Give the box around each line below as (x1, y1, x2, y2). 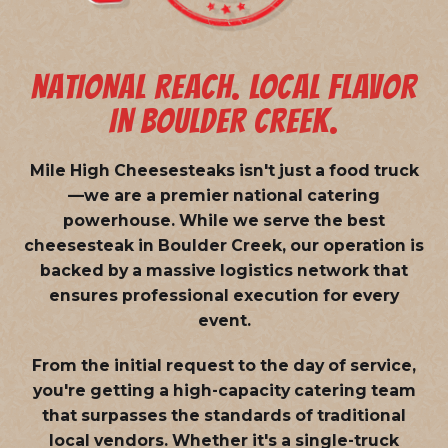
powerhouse (63, 210, 171, 230)
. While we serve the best (171, 210, 385, 230)
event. (197, 310, 251, 330)
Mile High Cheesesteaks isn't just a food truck (29, 160, 419, 180)
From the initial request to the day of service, (32, 355, 416, 375)
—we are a (68, 185, 160, 205)
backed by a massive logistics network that (40, 260, 408, 280)
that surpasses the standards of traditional (42, 405, 406, 425)
